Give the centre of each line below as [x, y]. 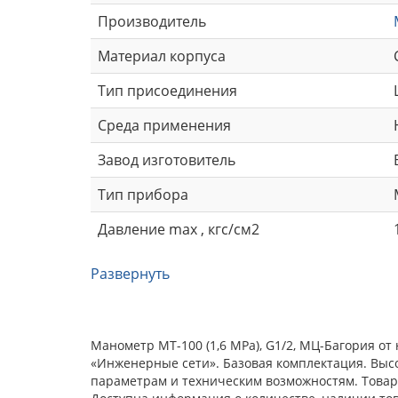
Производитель [152, 21]
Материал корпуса [162, 56]
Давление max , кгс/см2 [179, 229]
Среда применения [164, 125]
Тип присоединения [167, 90]
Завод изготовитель [167, 159]
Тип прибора [143, 194]
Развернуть [130, 273]
